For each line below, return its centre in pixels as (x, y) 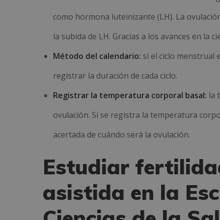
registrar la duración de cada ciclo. (115, 76)
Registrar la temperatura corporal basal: (130, 95)
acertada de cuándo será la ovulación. (121, 135)
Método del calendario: (97, 56)
